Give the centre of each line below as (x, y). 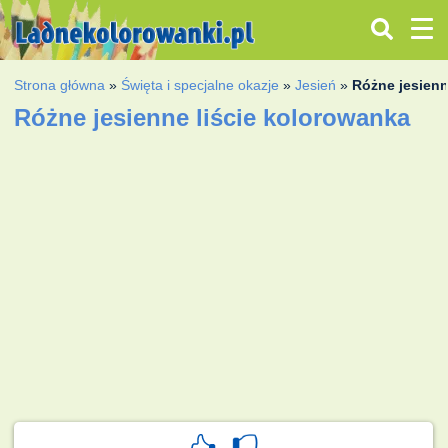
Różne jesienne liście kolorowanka (212, 117)
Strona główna (60, 84)
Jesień (316, 84)
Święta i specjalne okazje (200, 84)
